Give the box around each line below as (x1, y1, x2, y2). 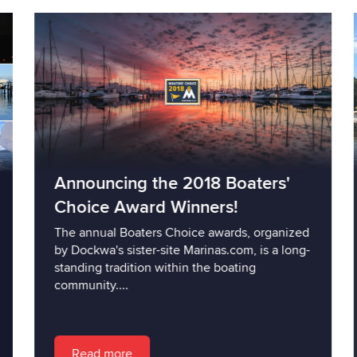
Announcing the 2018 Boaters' (49, 172, 285, 194)
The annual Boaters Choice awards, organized (49, 224, 304, 241)
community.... (49, 277, 124, 293)
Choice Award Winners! (49, 196, 233, 218)
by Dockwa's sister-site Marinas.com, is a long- (49, 241, 305, 258)
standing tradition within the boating (49, 259, 251, 276)
